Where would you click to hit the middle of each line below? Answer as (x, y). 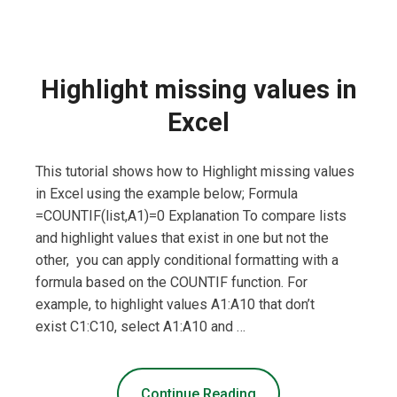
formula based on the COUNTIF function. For (171, 283)
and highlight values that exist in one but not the (182, 238)
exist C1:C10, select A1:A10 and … (140, 327)
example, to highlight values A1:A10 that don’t (175, 305)
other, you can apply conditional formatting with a (187, 261)
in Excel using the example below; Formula (167, 194)
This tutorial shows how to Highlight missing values (195, 172)
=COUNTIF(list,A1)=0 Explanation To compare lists (191, 216)
